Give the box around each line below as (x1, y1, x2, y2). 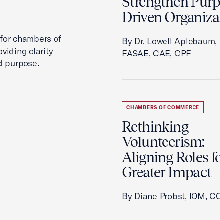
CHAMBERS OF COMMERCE (126, 104, 199, 110)
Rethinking (122, 118, 188, 135)
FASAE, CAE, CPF (122, 48, 192, 59)
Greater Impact (122, 164, 212, 181)
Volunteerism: (122, 134, 205, 150)
